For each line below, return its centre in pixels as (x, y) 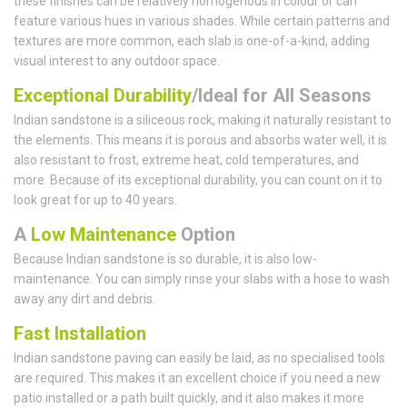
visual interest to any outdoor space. (117, 60)
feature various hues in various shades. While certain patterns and (202, 20)
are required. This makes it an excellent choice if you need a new (197, 377)
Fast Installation (80, 333)
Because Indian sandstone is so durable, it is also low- (165, 258)
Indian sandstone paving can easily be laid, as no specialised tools (199, 357)
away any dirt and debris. (84, 298)
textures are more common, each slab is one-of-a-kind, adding (192, 40)
